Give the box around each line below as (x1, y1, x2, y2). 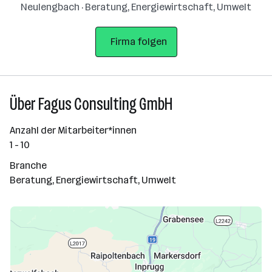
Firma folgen (110, 36, 167, 47)
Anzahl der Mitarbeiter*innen (10, 124, 137, 136)
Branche (10, 160, 47, 171)
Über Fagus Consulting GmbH (10, 94, 172, 114)
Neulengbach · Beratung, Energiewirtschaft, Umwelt (21, 1, 251, 13)
